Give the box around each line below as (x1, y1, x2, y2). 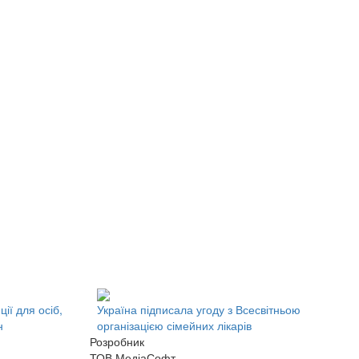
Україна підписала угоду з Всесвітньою (97, 301, 301, 317)
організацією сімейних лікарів (97, 317, 252, 333)
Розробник (90, 333, 144, 349)
